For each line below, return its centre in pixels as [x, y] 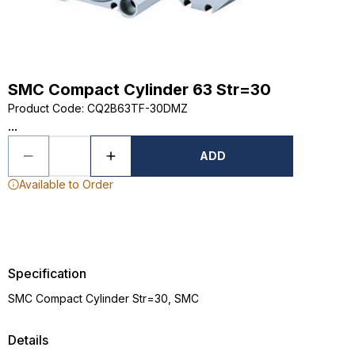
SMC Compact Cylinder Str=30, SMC [103, 298]
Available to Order [66, 184]
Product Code [45, 108]
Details [28, 340]
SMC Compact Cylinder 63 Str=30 [139, 90]
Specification [47, 273]
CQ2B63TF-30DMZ [137, 108]
